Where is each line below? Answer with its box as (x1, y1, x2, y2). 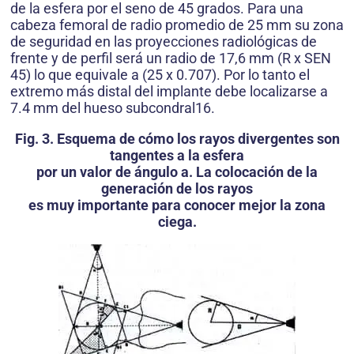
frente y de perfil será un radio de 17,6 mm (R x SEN (10, 49, 331, 66)
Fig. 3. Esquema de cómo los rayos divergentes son (14, 130, 340, 147)
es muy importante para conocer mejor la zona (28, 196, 326, 213)
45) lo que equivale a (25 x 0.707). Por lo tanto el (10, 66, 310, 83)
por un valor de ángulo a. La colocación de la (36, 163, 318, 180)
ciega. (157, 213, 197, 230)
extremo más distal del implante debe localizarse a (10, 82, 328, 100)
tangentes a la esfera (110, 146, 244, 164)
